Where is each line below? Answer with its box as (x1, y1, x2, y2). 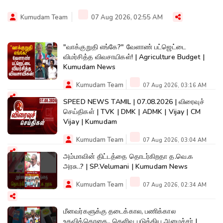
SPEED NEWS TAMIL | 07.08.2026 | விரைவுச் (63, 97, 205, 107)
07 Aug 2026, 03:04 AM (141, 136, 207, 144)
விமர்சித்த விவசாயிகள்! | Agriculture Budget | (63, 52, 205, 62)
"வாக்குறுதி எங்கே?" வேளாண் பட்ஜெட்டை (63, 42, 186, 52)
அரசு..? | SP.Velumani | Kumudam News (63, 161, 188, 171)
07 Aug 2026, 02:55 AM (90, 12, 163, 22)
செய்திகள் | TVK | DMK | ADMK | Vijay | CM (63, 107, 201, 116)
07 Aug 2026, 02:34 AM (141, 181, 207, 189)
